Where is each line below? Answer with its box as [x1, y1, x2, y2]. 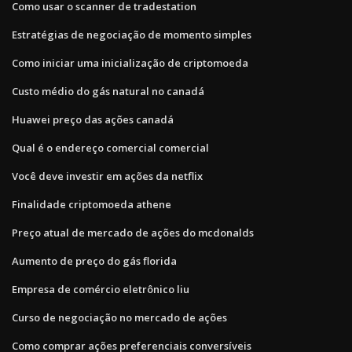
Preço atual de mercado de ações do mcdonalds [12, 225, 254, 240]
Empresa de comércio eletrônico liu [12, 281, 189, 296]
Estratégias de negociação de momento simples [12, 27, 251, 42]
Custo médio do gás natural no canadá [12, 83, 204, 98]
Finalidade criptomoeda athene [12, 196, 171, 211]
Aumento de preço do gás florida [12, 253, 177, 268]
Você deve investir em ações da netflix [12, 168, 203, 183]
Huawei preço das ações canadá [12, 112, 174, 126]
